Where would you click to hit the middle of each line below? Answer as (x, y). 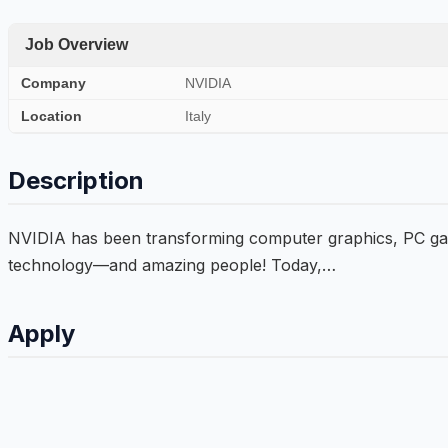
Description (76, 180)
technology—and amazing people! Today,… (172, 264)
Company (53, 82)
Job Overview (76, 44)
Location (51, 115)
